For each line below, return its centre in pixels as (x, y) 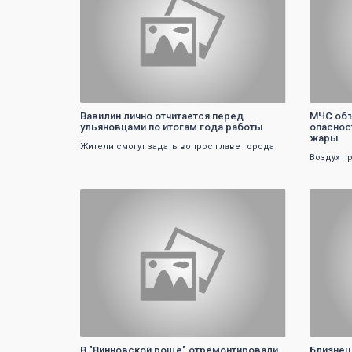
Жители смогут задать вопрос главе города (177, 146)
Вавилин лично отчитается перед (162, 115)
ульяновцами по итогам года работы (172, 126)
